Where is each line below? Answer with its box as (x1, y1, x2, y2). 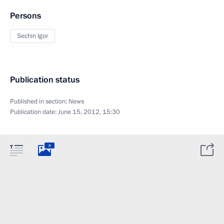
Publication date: (10, 107, 58, 116)
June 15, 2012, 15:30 (58, 107, 120, 116)
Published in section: (10, 97, 68, 106)
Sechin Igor (17, 31, 48, 40)
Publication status (10, 74, 79, 85)
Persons (10, 10, 41, 21)
